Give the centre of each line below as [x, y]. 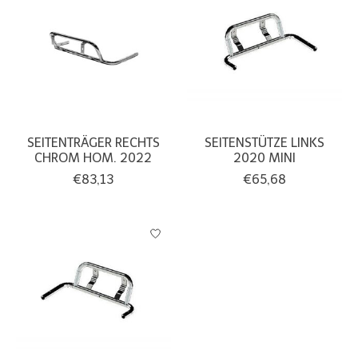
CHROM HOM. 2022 [93, 157]
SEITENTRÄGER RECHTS [93, 142]
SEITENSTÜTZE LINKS [264, 142]
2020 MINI [264, 157]
